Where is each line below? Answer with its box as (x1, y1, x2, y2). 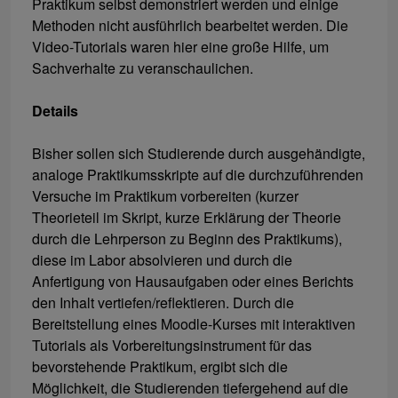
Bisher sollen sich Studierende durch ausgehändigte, (32, 143, 365, 164)
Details (32, 100, 78, 122)
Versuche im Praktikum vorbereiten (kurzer (32, 186, 298, 207)
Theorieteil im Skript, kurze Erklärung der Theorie (32, 207, 341, 228)
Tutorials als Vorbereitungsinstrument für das (32, 335, 312, 356)
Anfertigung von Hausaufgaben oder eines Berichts (32, 271, 354, 292)
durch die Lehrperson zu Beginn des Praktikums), (32, 228, 342, 250)
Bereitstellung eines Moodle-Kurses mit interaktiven (32, 314, 355, 335)
